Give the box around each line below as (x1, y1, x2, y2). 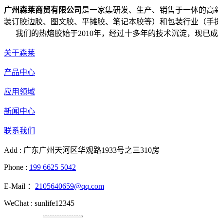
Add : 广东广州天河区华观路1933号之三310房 (4, 145, 160, 154)
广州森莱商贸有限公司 (4, 5, 82, 14)
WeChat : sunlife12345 (4, 199, 74, 207)
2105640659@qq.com (35, 182, 104, 190)
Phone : (4, 163, 29, 171)
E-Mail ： (4, 182, 35, 190)
